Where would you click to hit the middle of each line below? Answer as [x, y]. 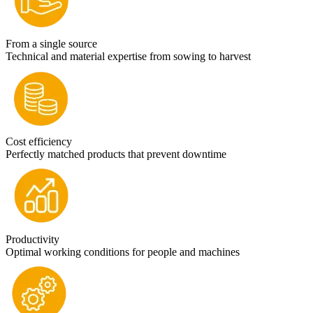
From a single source [51, 44]
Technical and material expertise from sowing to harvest [128, 57]
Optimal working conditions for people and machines [123, 252]
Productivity [32, 240]
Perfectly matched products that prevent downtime [116, 154]
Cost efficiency [39, 142]
